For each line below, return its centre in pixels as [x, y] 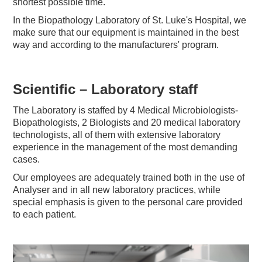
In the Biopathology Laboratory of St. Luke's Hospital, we [130, 20]
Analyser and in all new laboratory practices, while [117, 190]
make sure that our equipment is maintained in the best [126, 33]
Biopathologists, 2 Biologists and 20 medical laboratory [127, 123]
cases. [27, 160]
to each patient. [45, 215]
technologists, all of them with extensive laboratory [117, 135]
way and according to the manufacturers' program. [116, 45]
